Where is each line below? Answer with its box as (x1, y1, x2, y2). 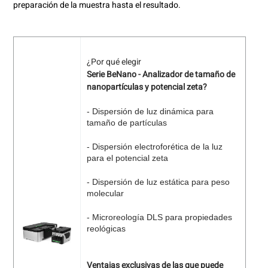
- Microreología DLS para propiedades (86, 212, 232, 222)
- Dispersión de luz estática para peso (86, 176, 230, 187)
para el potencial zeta (86, 153, 168, 163)
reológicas (86, 223, 126, 233)
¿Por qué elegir (86, 55, 141, 68)
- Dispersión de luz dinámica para (86, 106, 214, 116)
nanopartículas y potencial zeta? (86, 80, 207, 93)
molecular (86, 188, 124, 198)
